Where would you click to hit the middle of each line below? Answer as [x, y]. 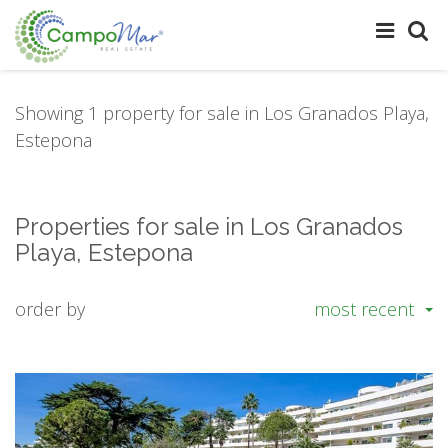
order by [50, 309]
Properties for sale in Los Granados [209, 226]
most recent [364, 309]
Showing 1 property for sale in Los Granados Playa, [222, 113]
